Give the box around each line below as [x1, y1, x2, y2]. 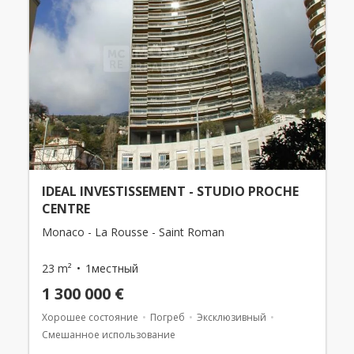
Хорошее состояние [41, 311, 138, 325]
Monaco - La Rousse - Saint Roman [41, 224, 224, 240]
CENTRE [41, 200, 90, 218]
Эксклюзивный [196, 311, 266, 325]
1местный [85, 261, 138, 277]
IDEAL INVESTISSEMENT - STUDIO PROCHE [41, 183, 299, 201]
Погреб [149, 311, 185, 325]
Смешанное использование [41, 328, 175, 342]
